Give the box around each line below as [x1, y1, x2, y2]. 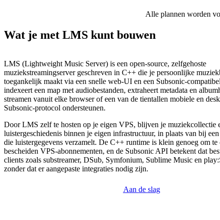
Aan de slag [123, 185, 160, 194]
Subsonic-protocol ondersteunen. [4, 104, 106, 112]
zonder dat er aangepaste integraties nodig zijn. [4, 165, 148, 173]
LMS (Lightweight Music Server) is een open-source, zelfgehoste [4, 59, 206, 68]
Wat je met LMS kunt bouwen [4, 28, 156, 42]
